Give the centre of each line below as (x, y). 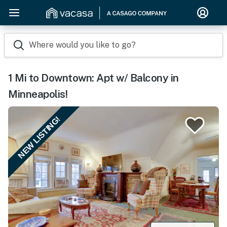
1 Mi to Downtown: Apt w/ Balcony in (93, 78)
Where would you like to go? (82, 45)
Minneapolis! (38, 94)
